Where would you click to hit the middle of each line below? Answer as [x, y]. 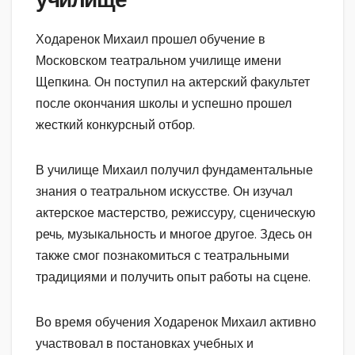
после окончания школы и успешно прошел [164, 103]
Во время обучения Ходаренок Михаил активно [176, 322]
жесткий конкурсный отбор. [115, 124]
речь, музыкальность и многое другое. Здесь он [174, 234]
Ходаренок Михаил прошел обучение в [151, 39]
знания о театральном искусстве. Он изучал [164, 191]
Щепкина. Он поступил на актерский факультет [173, 82]
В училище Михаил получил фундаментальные [174, 170]
